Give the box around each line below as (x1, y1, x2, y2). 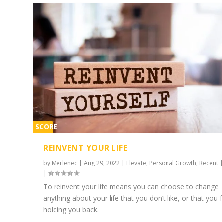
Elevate (126, 159, 147, 167)
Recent (199, 159, 219, 167)
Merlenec (52, 159, 78, 167)
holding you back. (43, 205, 99, 215)
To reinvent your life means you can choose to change (43, 182, 219, 192)
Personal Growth (149, 159, 197, 167)
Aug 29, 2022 (84, 159, 120, 167)
